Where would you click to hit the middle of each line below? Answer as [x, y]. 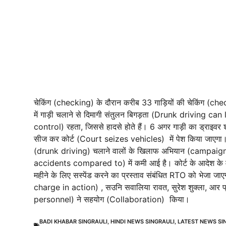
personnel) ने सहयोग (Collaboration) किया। [112, 199]
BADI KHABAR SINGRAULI [73, 221]
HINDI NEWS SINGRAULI [143, 221]
